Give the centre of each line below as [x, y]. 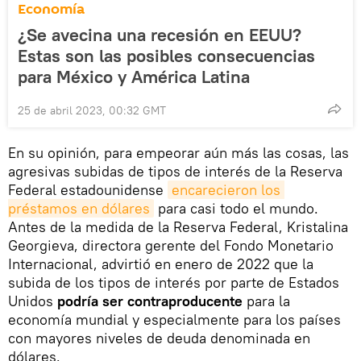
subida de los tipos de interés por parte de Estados [174, 282]
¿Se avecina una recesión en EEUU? [160, 34]
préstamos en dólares [79, 208]
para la [266, 301]
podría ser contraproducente [148, 301]
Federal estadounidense [88, 189]
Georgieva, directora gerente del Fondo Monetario [171, 245]
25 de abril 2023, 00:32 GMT [92, 110]
